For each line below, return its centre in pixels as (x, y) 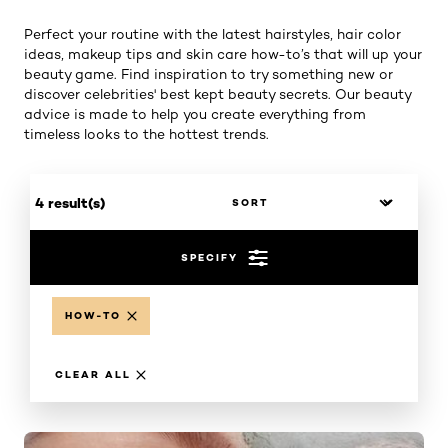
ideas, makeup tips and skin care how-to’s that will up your (223, 54)
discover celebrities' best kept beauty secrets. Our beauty (217, 94)
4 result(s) (70, 202)
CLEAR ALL (93, 374)
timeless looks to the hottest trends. (146, 134)
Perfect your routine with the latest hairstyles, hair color (212, 34)
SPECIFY (209, 257)
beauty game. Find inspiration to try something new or (208, 74)
